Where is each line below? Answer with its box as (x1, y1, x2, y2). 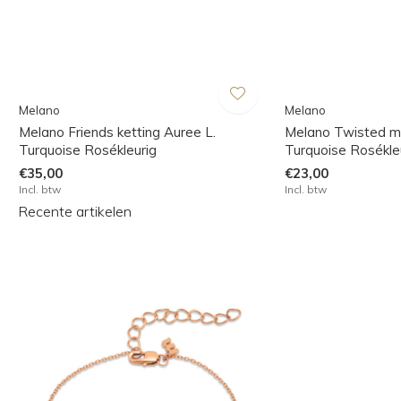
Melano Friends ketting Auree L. (18, 124, 216, 141)
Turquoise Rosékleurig (18, 141, 157, 159)
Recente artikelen (18, 202, 132, 221)
